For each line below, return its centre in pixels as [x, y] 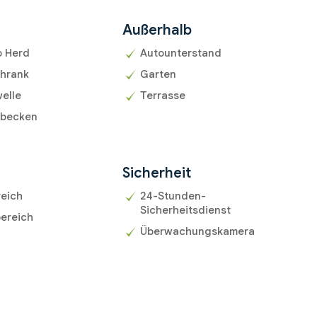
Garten [158, 75]
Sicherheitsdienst [185, 211]
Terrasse [162, 96]
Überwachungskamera [197, 232]
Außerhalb [157, 30]
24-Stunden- [173, 196]
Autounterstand [180, 53]
